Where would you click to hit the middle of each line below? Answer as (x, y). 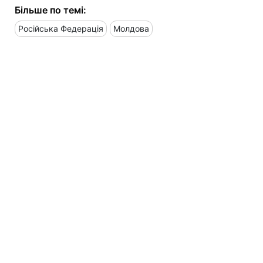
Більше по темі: (50, 10)
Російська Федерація (61, 28)
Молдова (131, 28)
